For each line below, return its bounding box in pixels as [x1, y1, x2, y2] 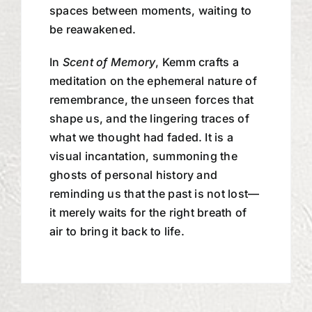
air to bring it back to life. [49, 224, 185, 238]
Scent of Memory [62, 54, 156, 69]
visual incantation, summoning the [49, 148, 237, 163]
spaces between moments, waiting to [49, 3, 252, 17]
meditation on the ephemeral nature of [49, 73, 257, 88]
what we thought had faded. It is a [49, 130, 234, 144]
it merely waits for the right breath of [49, 205, 247, 219]
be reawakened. [49, 22, 136, 36]
